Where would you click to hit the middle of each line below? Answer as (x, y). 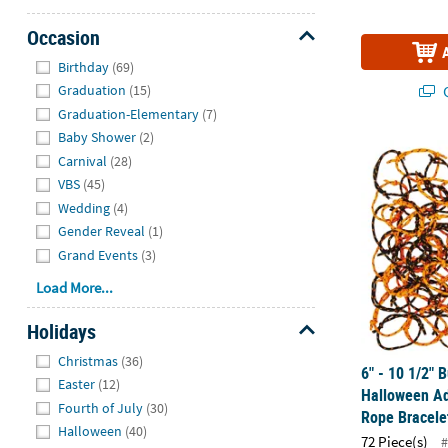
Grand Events (98, 254)
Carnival (83, 160)
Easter (77, 384)
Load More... (75, 287)
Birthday (84, 66)
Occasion (63, 37)
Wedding (84, 207)
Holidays (61, 331)
